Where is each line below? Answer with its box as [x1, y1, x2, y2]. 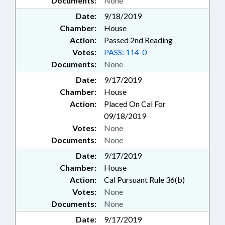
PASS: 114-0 [104, 47, 147, 57]
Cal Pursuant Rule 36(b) [104, 175, 185, 184]
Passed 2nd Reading [104, 35, 173, 45]
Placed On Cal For [104, 99, 166, 108]
